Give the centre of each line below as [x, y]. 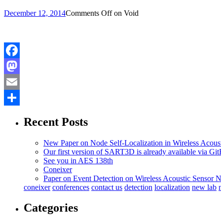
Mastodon [19, 81]
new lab [204, 187]
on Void [125, 13]
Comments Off [89, 13]
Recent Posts [56, 122]
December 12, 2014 [35, 13]
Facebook [19, 66]
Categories [51, 208]
